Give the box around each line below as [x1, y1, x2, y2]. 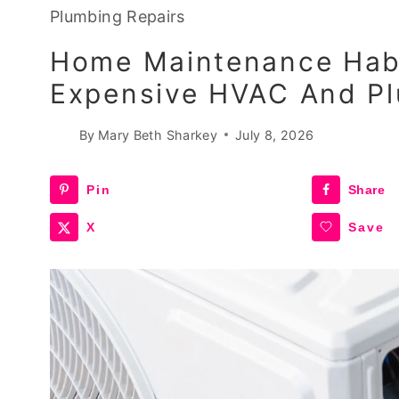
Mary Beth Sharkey [97, 126, 218, 142]
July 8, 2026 [235, 126, 314, 142]
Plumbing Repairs [50, 7, 185, 27]
